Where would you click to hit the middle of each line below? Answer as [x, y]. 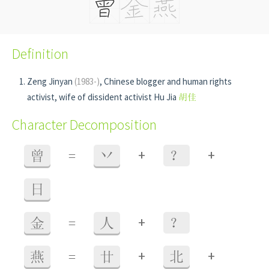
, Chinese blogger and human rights [166, 81]
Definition [40, 54]
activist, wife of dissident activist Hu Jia [103, 97]
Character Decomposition [84, 125]
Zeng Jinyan [51, 81]
